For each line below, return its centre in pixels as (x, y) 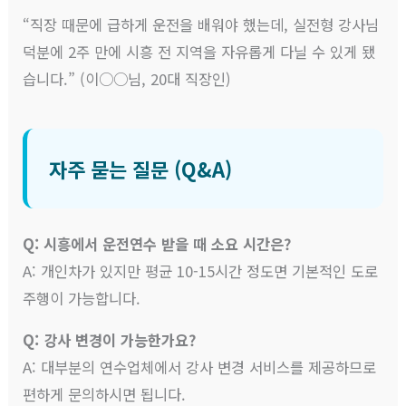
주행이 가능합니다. (82, 298)
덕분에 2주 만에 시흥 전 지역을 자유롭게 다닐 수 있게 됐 (199, 51)
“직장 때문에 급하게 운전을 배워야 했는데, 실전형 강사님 (201, 24)
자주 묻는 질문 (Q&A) (141, 168)
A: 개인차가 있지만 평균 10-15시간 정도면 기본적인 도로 (201, 271)
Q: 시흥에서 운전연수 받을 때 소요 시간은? (157, 243)
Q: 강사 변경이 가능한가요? (110, 340)
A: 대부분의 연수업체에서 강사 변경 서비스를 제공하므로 (200, 367)
